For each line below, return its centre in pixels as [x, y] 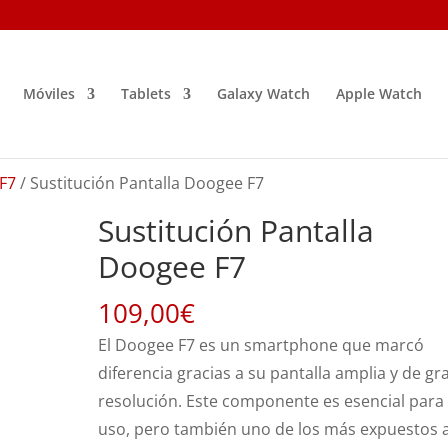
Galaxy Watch [263, 93]
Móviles [48, 93]
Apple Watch [378, 93]
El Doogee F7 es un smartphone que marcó [261, 345]
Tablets [145, 93]
